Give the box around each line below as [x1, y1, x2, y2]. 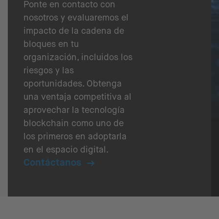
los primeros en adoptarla [23, 131, 127, 141]
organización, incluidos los [23, 52, 132, 62]
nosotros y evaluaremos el [23, 13, 129, 22]
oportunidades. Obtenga [23, 79, 122, 88]
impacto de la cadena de [23, 26, 124, 36]
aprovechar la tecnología [23, 105, 125, 115]
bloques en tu [23, 39, 79, 49]
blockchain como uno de [23, 118, 124, 128]
